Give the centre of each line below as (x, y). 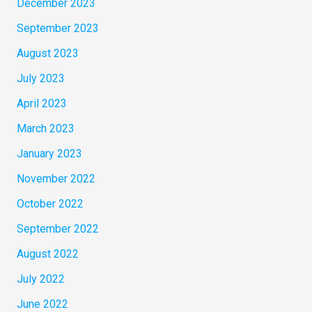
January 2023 (49, 154)
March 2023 (45, 129)
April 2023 (41, 104)
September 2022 (57, 229)
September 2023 (57, 29)
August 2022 (47, 254)
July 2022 (40, 279)
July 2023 (40, 79)
